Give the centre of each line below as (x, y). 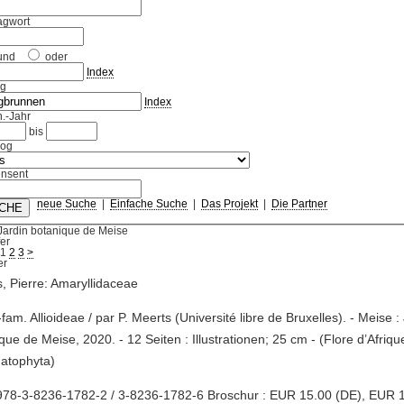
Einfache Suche (148, 204)
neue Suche (66, 204)
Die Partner (299, 204)
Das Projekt (229, 204)
